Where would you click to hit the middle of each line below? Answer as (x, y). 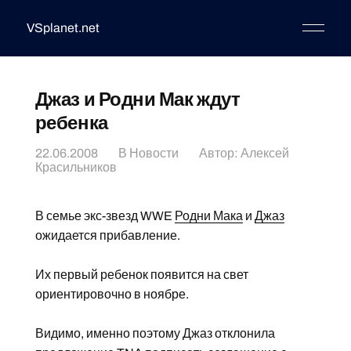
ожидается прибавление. (107, 235)
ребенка (71, 123)
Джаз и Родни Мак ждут (138, 100)
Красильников (76, 167)
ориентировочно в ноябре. (112, 294)
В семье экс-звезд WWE (105, 216)
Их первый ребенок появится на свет (141, 275)
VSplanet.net (63, 28)
